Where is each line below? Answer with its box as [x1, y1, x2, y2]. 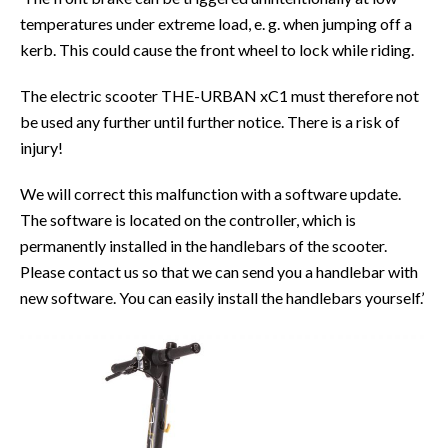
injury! [20, 138, 63, 158]
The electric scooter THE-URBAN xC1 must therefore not [20, 86, 419, 106]
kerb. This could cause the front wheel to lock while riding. [20, 40, 414, 60]
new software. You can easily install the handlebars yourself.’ [20, 288, 424, 308]
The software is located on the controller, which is [20, 210, 356, 230]
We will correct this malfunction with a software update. [20, 184, 401, 204]
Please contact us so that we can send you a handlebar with [20, 262, 418, 282]
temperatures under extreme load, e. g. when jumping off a [20, 14, 412, 34]
